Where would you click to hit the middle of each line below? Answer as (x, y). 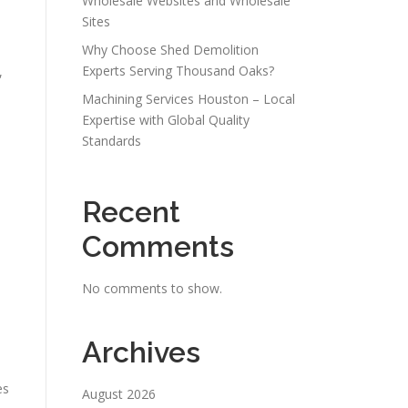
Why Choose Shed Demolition (170, 50)
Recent (131, 212)
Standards (112, 141)
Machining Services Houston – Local (189, 99)
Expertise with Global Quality (166, 120)
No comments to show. (152, 288)
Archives (141, 352)
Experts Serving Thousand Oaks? (178, 71)
